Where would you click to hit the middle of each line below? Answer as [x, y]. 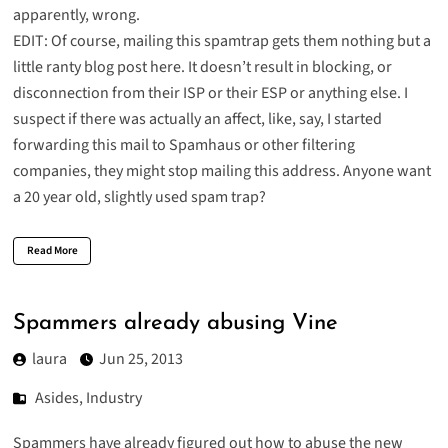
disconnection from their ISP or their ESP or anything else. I [210, 93]
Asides [57, 398]
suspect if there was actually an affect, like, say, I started [197, 119]
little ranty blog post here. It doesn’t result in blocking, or [202, 67]
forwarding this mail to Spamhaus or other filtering [183, 145]
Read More [52, 251]
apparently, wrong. [76, 15]
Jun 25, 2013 [140, 359]
